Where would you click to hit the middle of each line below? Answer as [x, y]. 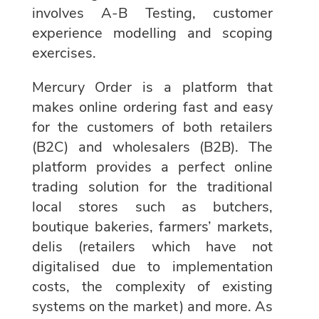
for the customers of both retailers [152, 127]
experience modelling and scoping [152, 33]
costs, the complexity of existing [152, 286]
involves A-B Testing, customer [152, 13]
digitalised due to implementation [152, 266]
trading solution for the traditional [152, 187]
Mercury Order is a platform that [152, 87]
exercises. [64, 53]
